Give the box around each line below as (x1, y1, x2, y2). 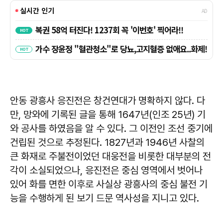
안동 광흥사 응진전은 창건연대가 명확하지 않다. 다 (10, 94, 205, 107)
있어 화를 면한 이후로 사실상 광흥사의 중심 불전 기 (10, 178, 208, 190)
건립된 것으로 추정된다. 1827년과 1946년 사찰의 (10, 136, 205, 148)
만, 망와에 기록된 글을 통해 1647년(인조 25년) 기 (10, 108, 206, 120)
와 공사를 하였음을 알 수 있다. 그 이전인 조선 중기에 (10, 122, 213, 134)
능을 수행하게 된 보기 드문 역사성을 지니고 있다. (10, 192, 199, 204)
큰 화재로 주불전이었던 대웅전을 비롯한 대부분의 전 (10, 150, 211, 162)
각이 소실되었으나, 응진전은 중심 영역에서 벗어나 (10, 164, 203, 176)
